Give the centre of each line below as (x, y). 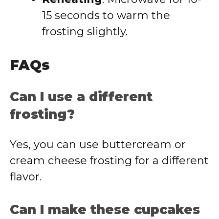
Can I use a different (81, 97)
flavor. (26, 177)
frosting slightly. (85, 32)
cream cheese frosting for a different (109, 161)
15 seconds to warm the (106, 15)
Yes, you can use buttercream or (98, 144)
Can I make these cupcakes (105, 210)
